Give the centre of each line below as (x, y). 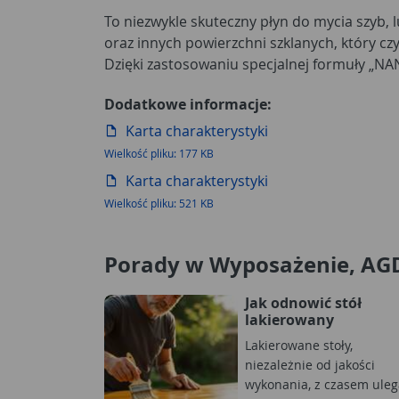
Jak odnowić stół (303, 303)
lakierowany (289, 320)
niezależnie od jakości (310, 365)
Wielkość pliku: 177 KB (159, 153)
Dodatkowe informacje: (188, 104)
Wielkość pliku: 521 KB (159, 203)
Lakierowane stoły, (299, 345)
